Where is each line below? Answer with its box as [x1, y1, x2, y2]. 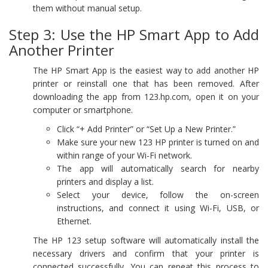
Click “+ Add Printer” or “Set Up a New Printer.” [57, 123, 236, 135]
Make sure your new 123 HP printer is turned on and [57, 136, 259, 148]
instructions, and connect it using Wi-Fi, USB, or [57, 202, 259, 214]
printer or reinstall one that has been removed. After [33, 77, 259, 89]
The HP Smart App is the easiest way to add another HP [33, 64, 259, 76]
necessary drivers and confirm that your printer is [33, 247, 259, 259]
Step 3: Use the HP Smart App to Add [9, 24, 259, 44]
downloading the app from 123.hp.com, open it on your [33, 90, 259, 102]
